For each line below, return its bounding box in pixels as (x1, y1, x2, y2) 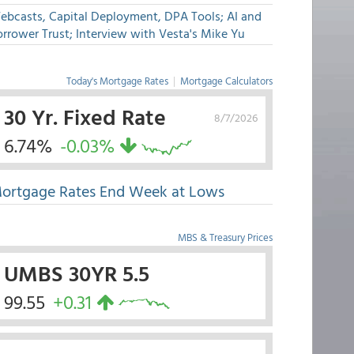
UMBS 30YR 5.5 (3, 256, 149, 289)
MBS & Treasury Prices (177, 229, 273, 245)
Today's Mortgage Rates (66, 73, 168, 88)
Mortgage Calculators (179, 73, 273, 88)
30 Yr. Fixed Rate (3, 100, 166, 133)
